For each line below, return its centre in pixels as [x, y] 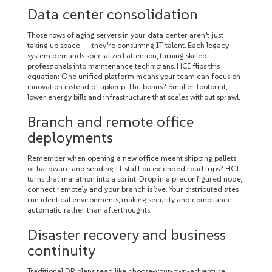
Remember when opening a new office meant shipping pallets [132, 158]
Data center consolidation [113, 14]
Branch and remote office [110, 122]
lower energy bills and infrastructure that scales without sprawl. [134, 97]
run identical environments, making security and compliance [130, 199]
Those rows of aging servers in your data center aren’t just [125, 35]
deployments [70, 138]
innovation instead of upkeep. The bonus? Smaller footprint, [127, 87]
